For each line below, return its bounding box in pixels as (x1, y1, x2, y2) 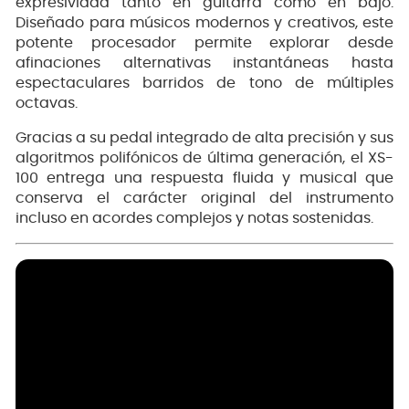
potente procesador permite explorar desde (16, 36, 393, 51)
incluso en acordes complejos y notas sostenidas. (16, 211, 373, 226)
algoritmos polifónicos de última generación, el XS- (16, 151, 393, 166)
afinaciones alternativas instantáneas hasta (16, 56, 393, 71)
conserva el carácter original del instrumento (16, 191, 393, 206)
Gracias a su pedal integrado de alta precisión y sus (16, 131, 393, 146)
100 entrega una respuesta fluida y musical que (16, 171, 393, 186)
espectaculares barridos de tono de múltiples (16, 76, 393, 91)
